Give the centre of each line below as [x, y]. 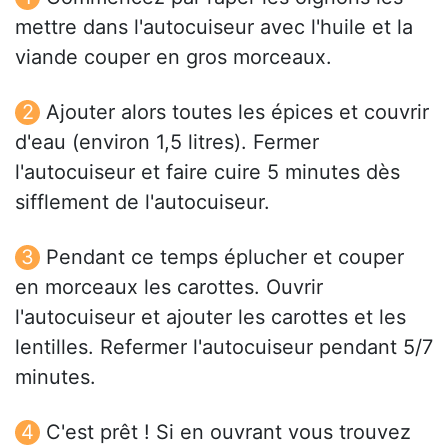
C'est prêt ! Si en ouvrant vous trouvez [228, 432]
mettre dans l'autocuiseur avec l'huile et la [214, 27]
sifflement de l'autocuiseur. [142, 202]
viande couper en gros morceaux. [173, 57]
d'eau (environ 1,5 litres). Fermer [167, 142]
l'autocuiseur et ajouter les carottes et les [210, 317]
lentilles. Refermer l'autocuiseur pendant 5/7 [224, 347]
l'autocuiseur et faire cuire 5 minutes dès [207, 172]
